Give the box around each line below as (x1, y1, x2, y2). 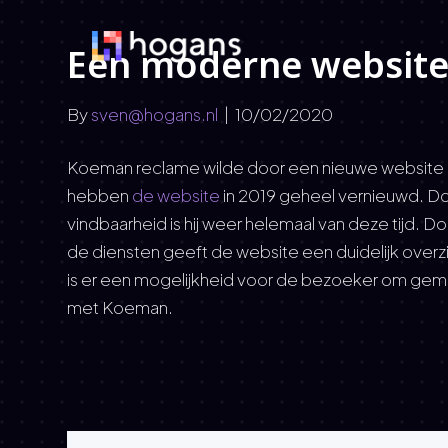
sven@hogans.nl (91, 103, 219, 125)
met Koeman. (67, 296, 174, 318)
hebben (67, 184, 133, 206)
